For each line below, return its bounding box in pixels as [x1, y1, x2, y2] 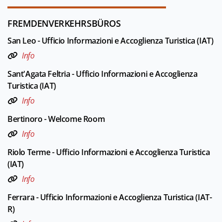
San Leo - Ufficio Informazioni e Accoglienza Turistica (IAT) [7, 35, 214, 47]
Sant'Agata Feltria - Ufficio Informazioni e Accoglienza [7, 68, 198, 80]
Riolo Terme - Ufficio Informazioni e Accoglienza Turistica [7, 146, 210, 158]
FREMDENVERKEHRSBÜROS [7, 17, 121, 30]
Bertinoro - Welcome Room [7, 113, 105, 124]
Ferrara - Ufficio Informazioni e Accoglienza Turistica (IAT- [7, 191, 212, 203]
